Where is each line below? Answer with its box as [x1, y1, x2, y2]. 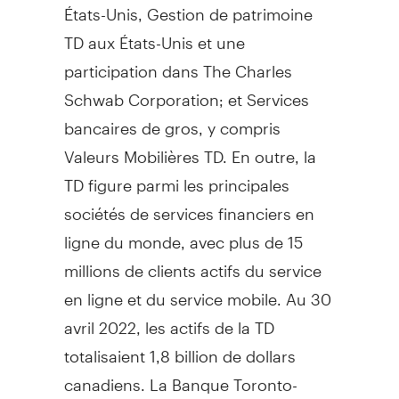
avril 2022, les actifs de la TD [63, 302, 274, 338]
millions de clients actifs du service [63, 245, 322, 281]
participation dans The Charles [63, 45, 292, 81]
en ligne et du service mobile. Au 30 [63, 273, 331, 309]
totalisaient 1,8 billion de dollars [63, 330, 296, 366]
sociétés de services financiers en [63, 188, 314, 224]
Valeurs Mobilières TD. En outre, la [63, 131, 316, 167]
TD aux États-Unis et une [63, 17, 245, 53]
